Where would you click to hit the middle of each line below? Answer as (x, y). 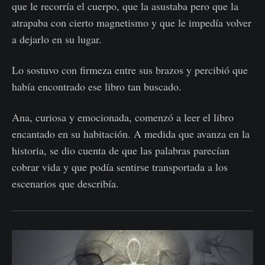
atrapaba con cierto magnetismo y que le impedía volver (132, 22)
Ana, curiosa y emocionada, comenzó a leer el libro (123, 117)
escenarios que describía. (65, 183)
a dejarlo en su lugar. (57, 39)
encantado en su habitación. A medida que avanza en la (131, 134)
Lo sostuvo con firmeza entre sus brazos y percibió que (130, 70)
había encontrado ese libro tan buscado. (97, 86)
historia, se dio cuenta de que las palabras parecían (121, 150)
